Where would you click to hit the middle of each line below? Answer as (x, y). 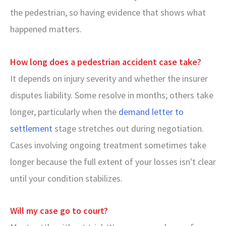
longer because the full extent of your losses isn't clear (113, 161)
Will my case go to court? (59, 211)
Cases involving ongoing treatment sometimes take (108, 145)
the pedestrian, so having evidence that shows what (108, 12)
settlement (31, 128)
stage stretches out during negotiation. (128, 128)
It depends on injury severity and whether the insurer (109, 78)
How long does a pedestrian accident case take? (106, 62)
